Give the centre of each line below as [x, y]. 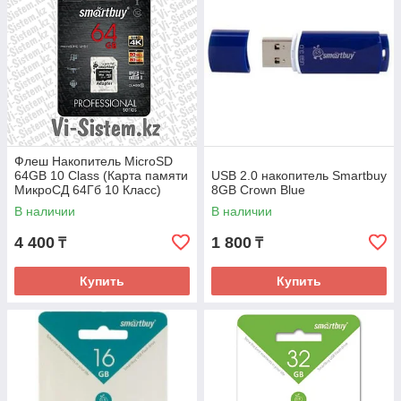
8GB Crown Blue [258, 190]
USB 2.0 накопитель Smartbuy [299, 176]
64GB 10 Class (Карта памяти [101, 176]
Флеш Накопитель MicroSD [94, 162]
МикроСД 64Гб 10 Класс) [88, 190]
